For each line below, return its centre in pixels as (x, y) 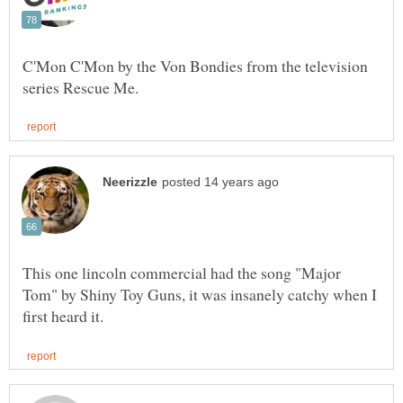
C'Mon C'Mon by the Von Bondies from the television (195, 65)
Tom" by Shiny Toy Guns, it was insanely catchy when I (200, 294)
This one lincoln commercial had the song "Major (182, 272)
